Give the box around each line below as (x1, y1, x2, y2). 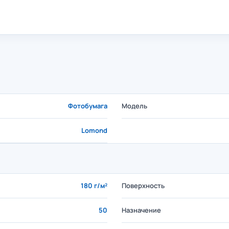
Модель (122, 101, 147, 110)
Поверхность (122, 181, 165, 190)
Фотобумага (68, 101, 107, 110)
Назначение (122, 205, 161, 215)
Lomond (81, 126, 107, 135)
